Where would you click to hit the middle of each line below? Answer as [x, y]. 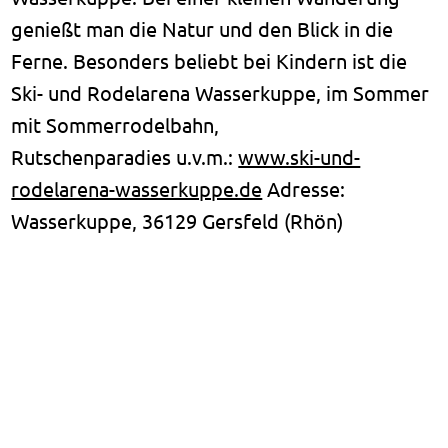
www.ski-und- [299, 156]
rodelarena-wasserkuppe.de [137, 188]
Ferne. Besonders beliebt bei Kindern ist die [209, 60]
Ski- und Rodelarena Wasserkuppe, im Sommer [220, 92]
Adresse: [304, 188]
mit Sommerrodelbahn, [115, 124]
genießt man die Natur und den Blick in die [202, 28]
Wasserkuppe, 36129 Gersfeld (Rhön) [177, 220]
